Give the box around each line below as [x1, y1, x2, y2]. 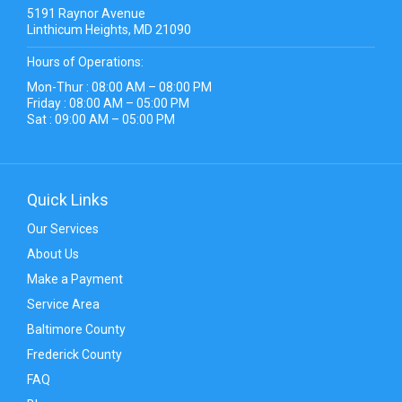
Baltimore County [27, 321, 126, 336]
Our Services [27, 221, 99, 236]
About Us [27, 246, 79, 261]
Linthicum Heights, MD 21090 [27, 22, 191, 37]
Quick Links [27, 189, 109, 209]
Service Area [27, 296, 100, 311]
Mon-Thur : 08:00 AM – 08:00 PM [27, 79, 212, 94]
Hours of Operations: [27, 54, 144, 69]
